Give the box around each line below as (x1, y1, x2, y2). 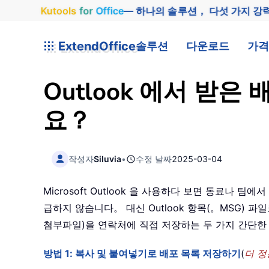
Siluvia (94, 153, 122, 164)
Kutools (37, 4, 74, 17)
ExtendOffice (55, 38, 136, 53)
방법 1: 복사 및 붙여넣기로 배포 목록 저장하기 (43, 247, 241, 260)
